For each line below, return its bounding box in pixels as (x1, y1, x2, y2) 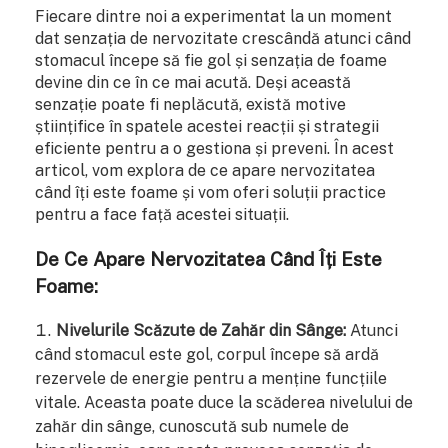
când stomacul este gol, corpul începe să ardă (35, 344, 379, 364)
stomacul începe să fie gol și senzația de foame (35, 50, 387, 70)
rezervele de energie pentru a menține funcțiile (35, 368, 387, 388)
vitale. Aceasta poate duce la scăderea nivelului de (35, 392, 413, 412)
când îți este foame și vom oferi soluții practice (35, 182, 386, 202)
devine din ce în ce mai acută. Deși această (35, 72, 351, 92)
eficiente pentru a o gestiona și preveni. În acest (35, 138, 394, 158)
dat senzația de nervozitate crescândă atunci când (35, 28, 411, 48)
